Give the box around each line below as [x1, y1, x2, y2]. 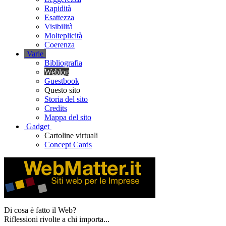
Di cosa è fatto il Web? [4, 206, 76, 214]
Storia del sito [44, 95, 88, 103]
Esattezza [44, 13, 74, 22]
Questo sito [44, 86, 80, 94]
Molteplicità [44, 31, 82, 40]
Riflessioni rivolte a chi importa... [4, 215, 109, 223]
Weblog [44, 68, 69, 76]
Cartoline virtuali [44, 131, 98, 140]
